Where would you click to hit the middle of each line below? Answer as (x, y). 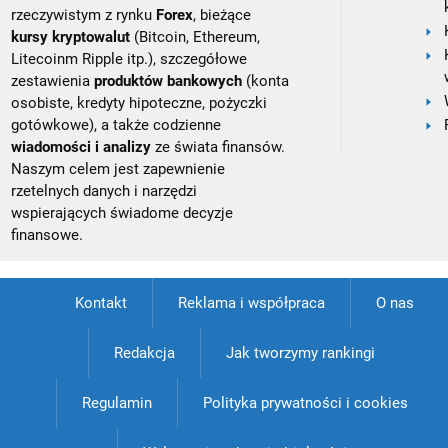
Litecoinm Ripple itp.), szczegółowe (129, 58)
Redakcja (144, 352)
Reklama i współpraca (251, 302)
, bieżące (222, 14)
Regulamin (116, 402)
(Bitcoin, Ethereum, (195, 36)
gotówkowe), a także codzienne (116, 124)
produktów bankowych (168, 80)
